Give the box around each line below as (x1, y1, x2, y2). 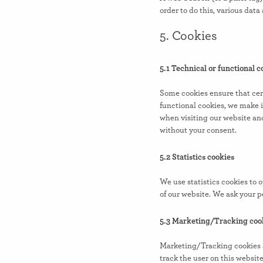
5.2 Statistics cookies (160, 153, 234, 162)
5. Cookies (160, 29, 217, 43)
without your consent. (160, 126, 237, 135)
